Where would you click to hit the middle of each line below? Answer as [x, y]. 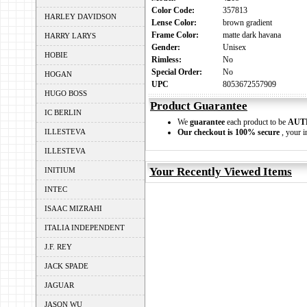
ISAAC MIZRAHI [73, 208]
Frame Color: [177, 35]
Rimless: [169, 60]
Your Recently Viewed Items [221, 172]
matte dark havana [252, 35]
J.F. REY [58, 247]
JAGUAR [59, 285]
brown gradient [247, 23]
